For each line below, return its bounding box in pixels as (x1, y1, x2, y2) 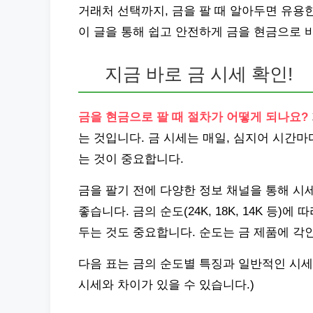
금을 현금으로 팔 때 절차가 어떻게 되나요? (78, 110, 308, 124)
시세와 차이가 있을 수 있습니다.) (78, 278, 254, 291)
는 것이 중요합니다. (78, 152, 184, 166)
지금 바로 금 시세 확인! (105, 64, 293, 84)
